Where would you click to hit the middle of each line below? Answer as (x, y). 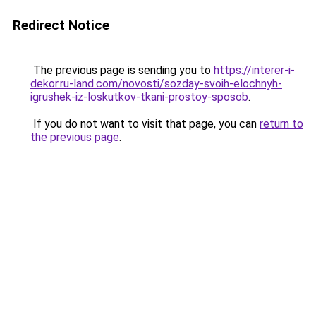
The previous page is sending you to (122, 70)
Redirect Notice (61, 25)
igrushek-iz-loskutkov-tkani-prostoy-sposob (139, 97)
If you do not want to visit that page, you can (145, 124)
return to (281, 124)
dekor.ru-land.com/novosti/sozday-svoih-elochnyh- (156, 84)
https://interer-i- (254, 70)
